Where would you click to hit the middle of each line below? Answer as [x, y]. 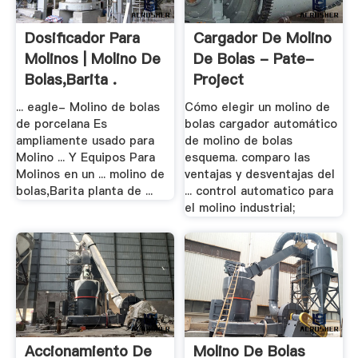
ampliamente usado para [85, 141]
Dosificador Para [82, 38]
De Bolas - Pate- [254, 58]
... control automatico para [259, 191]
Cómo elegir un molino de [258, 107]
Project [219, 79]
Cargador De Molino [263, 38]
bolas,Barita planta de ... [84, 191]
